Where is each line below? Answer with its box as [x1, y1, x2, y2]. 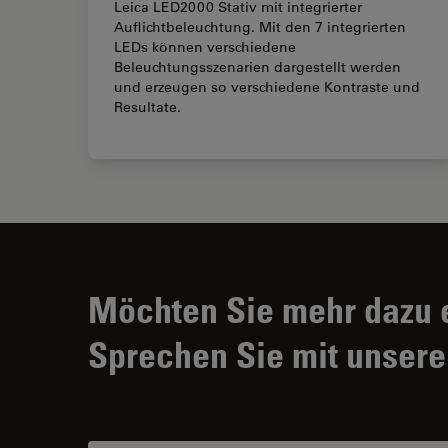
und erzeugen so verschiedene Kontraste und [114, 77, 420, 96]
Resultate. [114, 97, 181, 116]
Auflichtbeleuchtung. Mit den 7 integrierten [114, 17, 406, 36]
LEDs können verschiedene [114, 37, 296, 56]
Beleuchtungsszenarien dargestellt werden [114, 57, 401, 76]
